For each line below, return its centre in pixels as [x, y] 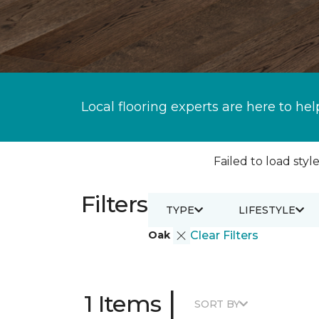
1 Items [123, 304]
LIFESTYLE [267, 210]
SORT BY [217, 304]
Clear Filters [224, 235]
